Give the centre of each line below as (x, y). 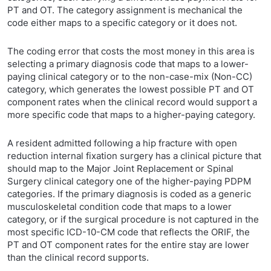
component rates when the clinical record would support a (132, 102)
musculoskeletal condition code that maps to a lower (119, 207)
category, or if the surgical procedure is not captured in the (133, 219)
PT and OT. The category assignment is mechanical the (125, 10)
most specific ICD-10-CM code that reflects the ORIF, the (129, 232)
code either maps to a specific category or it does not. (122, 23)
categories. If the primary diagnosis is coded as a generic (129, 194)
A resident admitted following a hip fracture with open (122, 143)
